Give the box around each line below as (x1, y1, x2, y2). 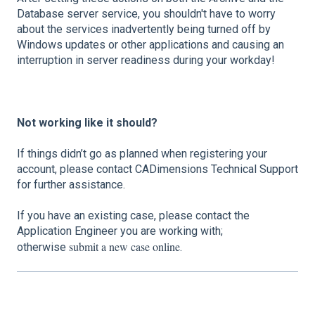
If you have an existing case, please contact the (17, 209, 250, 223)
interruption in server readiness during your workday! (17, 53, 275, 67)
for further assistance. (17, 177, 128, 191)
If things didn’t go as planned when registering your (17, 146, 267, 160)
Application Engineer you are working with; (17, 224, 223, 238)
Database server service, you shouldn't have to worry (17, 6, 276, 20)
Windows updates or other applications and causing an (17, 37, 284, 51)
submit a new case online (69, 239, 180, 255)
